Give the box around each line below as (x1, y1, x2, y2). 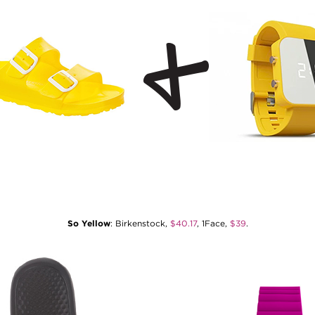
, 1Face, (196, 218, 230, 229)
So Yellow (67, 218, 110, 229)
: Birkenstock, (110, 218, 170, 229)
